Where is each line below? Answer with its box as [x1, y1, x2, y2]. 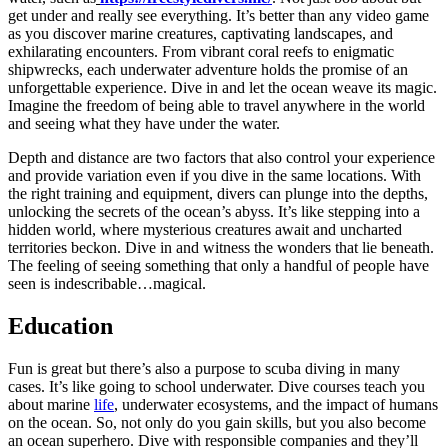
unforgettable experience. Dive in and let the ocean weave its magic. [8, 78, 437, 96]
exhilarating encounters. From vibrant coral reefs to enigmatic [8, 42, 394, 60]
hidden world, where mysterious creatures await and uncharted [8, 220, 402, 238]
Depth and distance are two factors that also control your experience [8, 148, 435, 166]
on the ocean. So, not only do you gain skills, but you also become [8, 413, 426, 431]
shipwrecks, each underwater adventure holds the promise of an [8, 60, 408, 78]
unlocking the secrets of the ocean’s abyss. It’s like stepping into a [8, 202, 420, 220]
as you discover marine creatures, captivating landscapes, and [8, 24, 393, 42]
